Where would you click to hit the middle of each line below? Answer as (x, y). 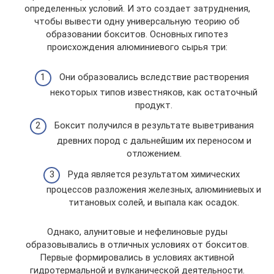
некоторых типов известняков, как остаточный (154, 92)
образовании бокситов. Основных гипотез (137, 34)
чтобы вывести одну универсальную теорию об (137, 21)
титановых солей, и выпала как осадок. (154, 202)
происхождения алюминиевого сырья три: (137, 47)
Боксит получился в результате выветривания (154, 125)
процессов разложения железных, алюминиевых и (154, 189)
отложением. (154, 154)
